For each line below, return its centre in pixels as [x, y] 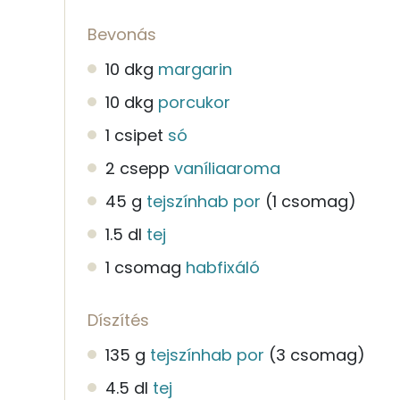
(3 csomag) [317, 354]
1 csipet [134, 135]
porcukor [194, 102]
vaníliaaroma [227, 168]
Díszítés [118, 320]
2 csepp [137, 168]
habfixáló [223, 267]
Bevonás [122, 34]
